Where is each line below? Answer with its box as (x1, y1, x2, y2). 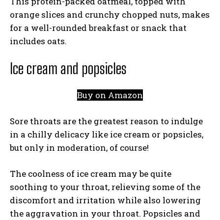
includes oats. (10, 35, 67, 47)
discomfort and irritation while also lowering (10, 194, 201, 206)
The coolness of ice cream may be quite (10, 168, 171, 179)
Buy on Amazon (77, 89, 143, 101)
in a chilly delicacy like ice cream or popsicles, (10, 129, 203, 140)
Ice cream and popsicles (10, 59, 127, 77)
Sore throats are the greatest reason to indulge (10, 115, 203, 127)
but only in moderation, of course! (10, 142, 149, 153)
